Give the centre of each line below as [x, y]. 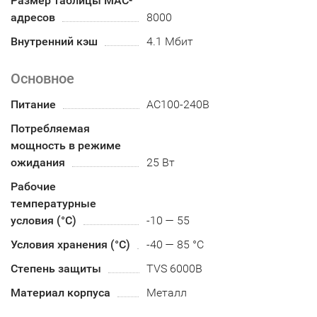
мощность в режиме [66, 146]
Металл [167, 293]
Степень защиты [56, 269]
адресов [33, 18]
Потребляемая [50, 129]
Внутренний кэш [54, 42]
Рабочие [33, 187]
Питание [33, 105]
